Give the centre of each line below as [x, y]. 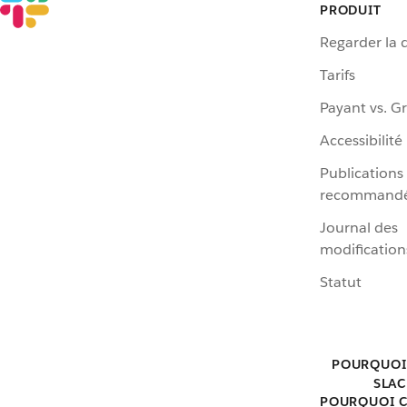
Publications [362, 174]
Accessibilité [361, 141]
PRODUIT [351, 10]
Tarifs [338, 75]
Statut [341, 283]
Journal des [359, 228]
